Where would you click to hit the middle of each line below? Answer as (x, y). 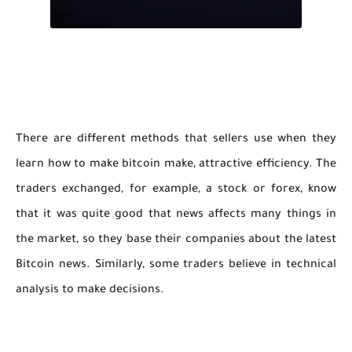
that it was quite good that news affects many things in (176, 215)
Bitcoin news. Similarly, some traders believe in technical (176, 266)
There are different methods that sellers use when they (176, 140)
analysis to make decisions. (92, 291)
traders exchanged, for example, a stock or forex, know (176, 190)
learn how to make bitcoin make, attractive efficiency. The (176, 165)
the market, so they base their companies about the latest (176, 240)
